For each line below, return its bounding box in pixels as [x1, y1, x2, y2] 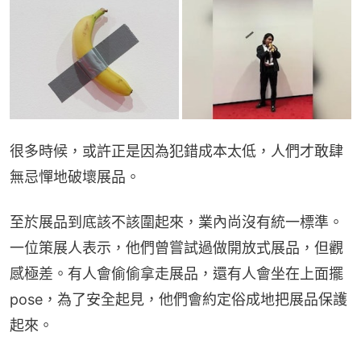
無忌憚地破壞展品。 [10, 168, 140, 186]
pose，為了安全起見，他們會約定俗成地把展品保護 [10, 291, 347, 309]
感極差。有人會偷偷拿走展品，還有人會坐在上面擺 [10, 265, 343, 283]
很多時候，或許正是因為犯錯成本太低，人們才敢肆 [10, 143, 343, 160]
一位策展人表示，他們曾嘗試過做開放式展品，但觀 [10, 239, 343, 257]
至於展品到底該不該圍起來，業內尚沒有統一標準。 [10, 214, 343, 231]
